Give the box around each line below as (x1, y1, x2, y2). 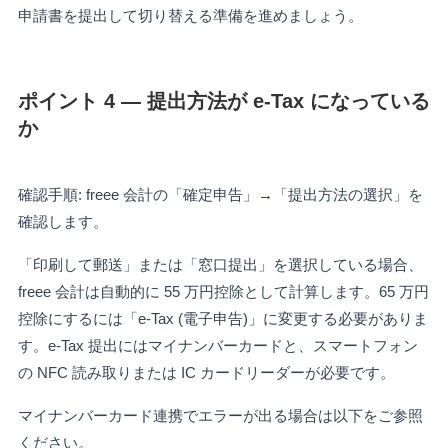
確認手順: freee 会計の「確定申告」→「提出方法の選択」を (17, 186, 423, 204)
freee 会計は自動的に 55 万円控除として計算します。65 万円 (17, 283, 429, 301)
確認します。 (17, 213, 108, 231)
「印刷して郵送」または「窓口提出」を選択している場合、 (17, 256, 423, 274)
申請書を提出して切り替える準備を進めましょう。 (17, 6, 363, 24)
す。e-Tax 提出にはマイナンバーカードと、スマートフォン (17, 337, 418, 355)
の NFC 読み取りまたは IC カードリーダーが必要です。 (17, 364, 395, 382)
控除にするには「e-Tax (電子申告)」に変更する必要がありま (17, 310, 428, 328)
